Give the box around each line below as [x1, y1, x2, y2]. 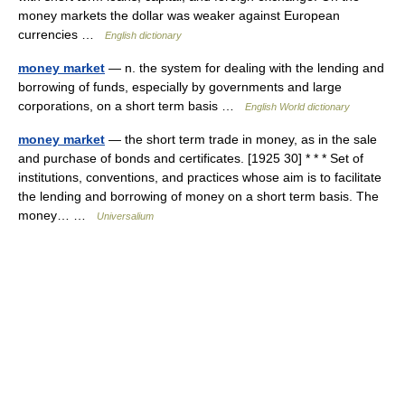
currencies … [18, 27, 105, 42]
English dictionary [105, 30, 182, 41]
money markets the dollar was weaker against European [18, 8, 340, 23]
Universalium [97, 211, 154, 221]
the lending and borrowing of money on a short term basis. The [18, 189, 379, 203]
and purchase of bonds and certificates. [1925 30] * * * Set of [18, 151, 363, 165]
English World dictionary [245, 101, 350, 112]
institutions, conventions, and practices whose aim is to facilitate [18, 170, 381, 184]
